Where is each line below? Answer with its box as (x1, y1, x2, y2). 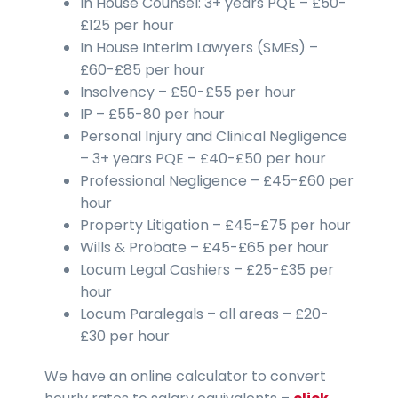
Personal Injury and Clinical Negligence (80, 125, 347, 147)
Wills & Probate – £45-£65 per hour (80, 236, 329, 258)
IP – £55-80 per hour (80, 103, 225, 124)
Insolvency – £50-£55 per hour (80, 81, 296, 102)
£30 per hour (80, 325, 170, 346)
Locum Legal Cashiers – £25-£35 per (80, 259, 334, 280)
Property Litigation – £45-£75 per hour (80, 214, 351, 235)
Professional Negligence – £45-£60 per (80, 170, 354, 191)
